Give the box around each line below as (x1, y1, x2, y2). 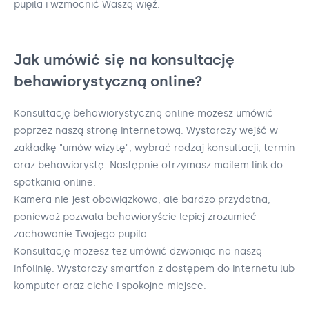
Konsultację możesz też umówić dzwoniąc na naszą (14, 245, 262, 257)
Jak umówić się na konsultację (14, 50, 235, 68)
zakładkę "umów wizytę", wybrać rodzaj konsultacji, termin (14, 141, 295, 154)
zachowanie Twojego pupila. (14, 228, 150, 240)
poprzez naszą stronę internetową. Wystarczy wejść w (14, 124, 278, 137)
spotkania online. (14, 176, 96, 188)
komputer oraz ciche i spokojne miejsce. (14, 279, 206, 292)
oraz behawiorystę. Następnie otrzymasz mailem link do (14, 159, 283, 171)
